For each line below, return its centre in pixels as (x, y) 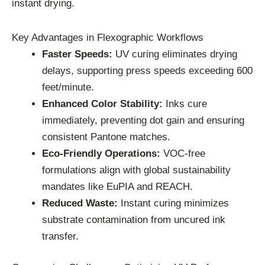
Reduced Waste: (80, 203)
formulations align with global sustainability (136, 170)
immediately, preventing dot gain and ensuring (143, 120)
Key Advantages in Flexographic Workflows (108, 37)
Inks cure (185, 104)
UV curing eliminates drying (175, 54)
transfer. (60, 236)
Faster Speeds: (77, 54)
